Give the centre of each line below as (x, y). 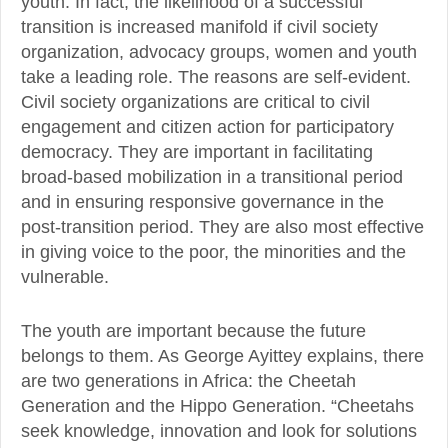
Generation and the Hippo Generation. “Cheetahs (217, 405)
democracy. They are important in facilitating (197, 152)
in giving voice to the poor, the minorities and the (213, 252)
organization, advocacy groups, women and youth (219, 52)
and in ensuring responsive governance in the (202, 202)
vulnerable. (65, 277)
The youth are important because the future (193, 330)
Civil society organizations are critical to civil (195, 102)
